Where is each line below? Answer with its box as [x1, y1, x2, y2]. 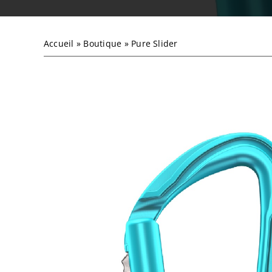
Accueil [43, 37, 74, 49]
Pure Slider [131, 37, 178, 49]
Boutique [83, 37, 122, 49]
